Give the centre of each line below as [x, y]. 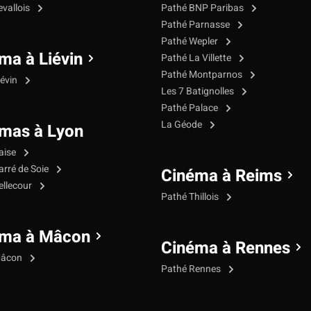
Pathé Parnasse [196, 24]
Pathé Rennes [192, 269]
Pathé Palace [191, 108]
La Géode [183, 124]
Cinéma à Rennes [226, 248]
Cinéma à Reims [221, 176]
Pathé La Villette [197, 58]
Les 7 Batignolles [199, 91]
